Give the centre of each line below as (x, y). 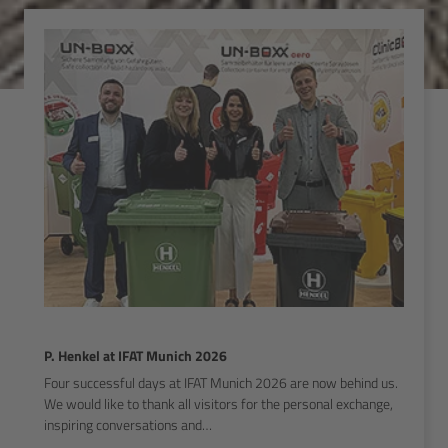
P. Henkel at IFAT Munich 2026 (135, 356)
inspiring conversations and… (128, 425)
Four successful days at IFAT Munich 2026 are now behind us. (221, 383)
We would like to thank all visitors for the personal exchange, (218, 404)
